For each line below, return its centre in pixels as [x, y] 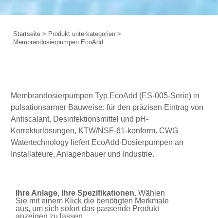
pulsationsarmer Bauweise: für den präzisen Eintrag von [107, 107]
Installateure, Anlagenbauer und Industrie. [83, 154]
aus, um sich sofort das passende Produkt [88, 208]
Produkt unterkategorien [82, 34]
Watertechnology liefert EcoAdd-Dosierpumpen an [97, 142]
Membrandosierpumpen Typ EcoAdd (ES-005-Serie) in [105, 95]
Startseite [27, 34]
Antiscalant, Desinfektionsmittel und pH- [80, 119]
